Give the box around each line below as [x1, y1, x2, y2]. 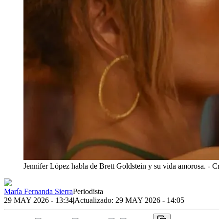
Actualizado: [74, 196, 115, 204]
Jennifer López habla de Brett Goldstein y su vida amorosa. [23, 161, 206, 170]
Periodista [73, 187, 103, 196]
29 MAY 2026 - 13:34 [4, 196, 73, 204]
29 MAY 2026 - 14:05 [115, 196, 184, 204]
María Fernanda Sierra [4, 187, 73, 196]
